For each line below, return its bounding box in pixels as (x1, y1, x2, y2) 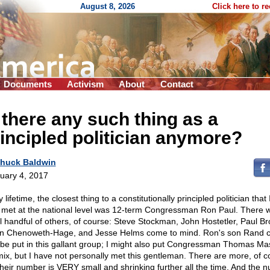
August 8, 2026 (80, 2, 135, 11)
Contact (160, 79, 193, 89)
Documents (4, 79, 52, 89)
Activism (67, 79, 104, 89)
